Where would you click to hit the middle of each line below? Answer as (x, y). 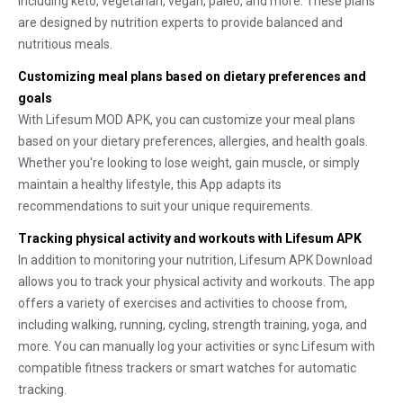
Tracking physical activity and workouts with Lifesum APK (190, 238)
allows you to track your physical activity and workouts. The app (197, 282)
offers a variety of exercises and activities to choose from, (183, 303)
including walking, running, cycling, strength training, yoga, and (193, 325)
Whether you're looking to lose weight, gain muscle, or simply (189, 163)
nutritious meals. (65, 44)
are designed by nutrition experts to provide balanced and (180, 22)
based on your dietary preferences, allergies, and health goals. (193, 141)
